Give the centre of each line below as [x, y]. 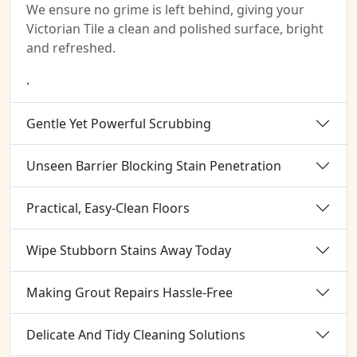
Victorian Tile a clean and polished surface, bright [175, 29]
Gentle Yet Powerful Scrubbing [119, 123]
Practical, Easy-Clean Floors [108, 208]
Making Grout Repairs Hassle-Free [129, 292]
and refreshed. [71, 48]
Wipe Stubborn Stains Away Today [129, 250]
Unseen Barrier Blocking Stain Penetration [154, 165]
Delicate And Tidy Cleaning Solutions [136, 334]
